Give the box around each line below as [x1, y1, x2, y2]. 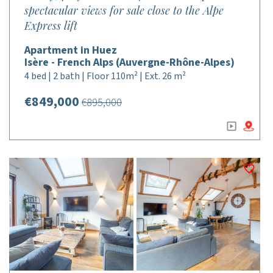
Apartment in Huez [24, 43, 117, 58]
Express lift [24, 18, 77, 33]
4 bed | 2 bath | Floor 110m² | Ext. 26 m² [24, 69, 186, 83]
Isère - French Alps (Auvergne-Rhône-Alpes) [24, 55, 235, 70]
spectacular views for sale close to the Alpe [24, 3, 224, 18]
